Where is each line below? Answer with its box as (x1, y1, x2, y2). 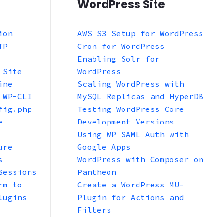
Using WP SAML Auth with (77, 129, 189, 139)
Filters (77, 204, 111, 215)
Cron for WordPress (77, 41, 165, 51)
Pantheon (77, 167, 116, 177)
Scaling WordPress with (77, 78, 184, 89)
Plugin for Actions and (77, 192, 184, 202)
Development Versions (77, 116, 174, 126)
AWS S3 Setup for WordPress (77, 28, 203, 38)
